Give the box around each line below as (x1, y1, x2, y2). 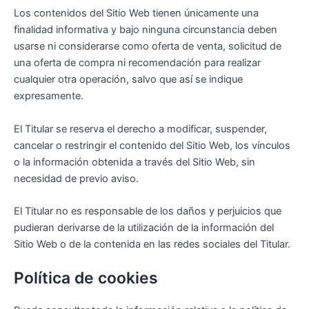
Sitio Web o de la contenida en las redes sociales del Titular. (14, 238, 290, 250)
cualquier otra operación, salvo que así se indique (14, 73, 243, 86)
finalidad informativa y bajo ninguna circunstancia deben (14, 23, 277, 37)
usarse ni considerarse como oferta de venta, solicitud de (14, 40, 281, 53)
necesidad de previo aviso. (14, 172, 139, 185)
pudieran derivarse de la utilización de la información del (14, 221, 274, 234)
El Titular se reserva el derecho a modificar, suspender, (14, 122, 267, 135)
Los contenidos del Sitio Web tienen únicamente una (14, 7, 259, 20)
